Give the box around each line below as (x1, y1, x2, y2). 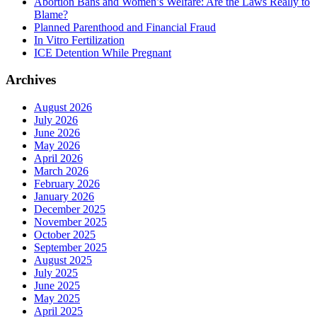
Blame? (34, 8, 68, 21)
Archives (6, 72, 56, 88)
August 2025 (34, 254, 92, 267)
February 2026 (34, 178, 100, 190)
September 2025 (34, 241, 107, 254)
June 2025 (34, 279, 80, 292)
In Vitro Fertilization (34, 33, 125, 46)
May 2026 (34, 139, 80, 152)
